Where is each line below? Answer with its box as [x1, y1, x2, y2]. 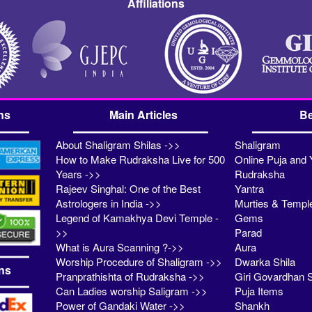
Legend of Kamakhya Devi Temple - [56, 210, 219, 226]
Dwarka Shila [234, 254, 295, 270]
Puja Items [234, 283, 283, 299]
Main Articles [109, 107, 178, 123]
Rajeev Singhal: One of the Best [56, 181, 201, 196]
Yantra [234, 181, 264, 196]
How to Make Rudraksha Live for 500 [56, 152, 226, 167]
